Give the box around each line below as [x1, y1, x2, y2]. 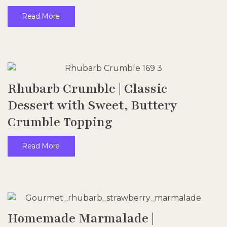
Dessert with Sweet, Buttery [8, 96, 177, 114]
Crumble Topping [8, 113, 112, 131]
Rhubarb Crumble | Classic [8, 80, 167, 97]
